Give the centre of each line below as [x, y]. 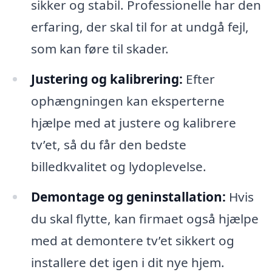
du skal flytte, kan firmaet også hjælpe [144, 218]
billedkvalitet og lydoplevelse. [118, 166]
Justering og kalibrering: [107, 79]
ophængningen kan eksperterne [127, 100]
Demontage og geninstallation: [128, 196]
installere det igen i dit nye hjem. [127, 262]
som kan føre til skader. [100, 49]
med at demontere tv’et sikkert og [132, 240]
